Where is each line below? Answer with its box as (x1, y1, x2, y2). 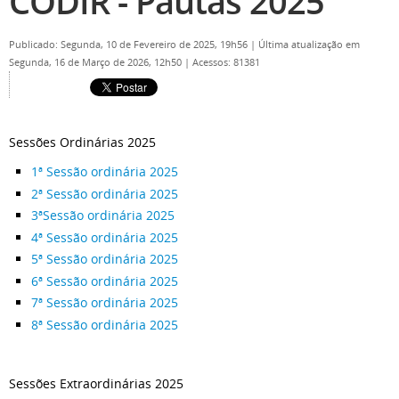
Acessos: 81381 (192, 56, 260, 69)
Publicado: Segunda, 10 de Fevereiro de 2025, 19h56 (9, 38, 250, 51)
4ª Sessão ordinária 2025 (31, 228, 178, 246)
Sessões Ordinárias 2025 (9, 134, 156, 151)
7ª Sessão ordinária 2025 (31, 294, 178, 311)
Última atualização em (258, 38, 360, 51)
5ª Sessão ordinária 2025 (31, 250, 178, 267)
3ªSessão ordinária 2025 (31, 207, 175, 224)
